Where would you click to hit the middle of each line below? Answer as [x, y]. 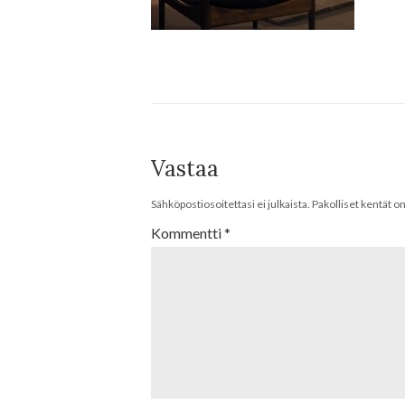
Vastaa [185, 168]
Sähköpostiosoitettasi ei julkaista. [231, 203]
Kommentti [188, 232]
